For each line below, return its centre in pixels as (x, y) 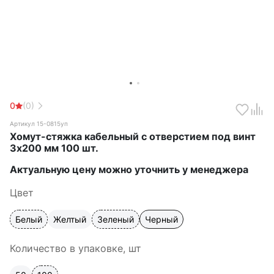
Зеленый (116, 219)
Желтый (70, 219)
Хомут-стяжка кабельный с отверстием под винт (133, 136)
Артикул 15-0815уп (39, 124)
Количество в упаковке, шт (76, 248)
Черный (161, 219)
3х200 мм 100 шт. (54, 148)
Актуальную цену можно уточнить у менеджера (129, 169)
